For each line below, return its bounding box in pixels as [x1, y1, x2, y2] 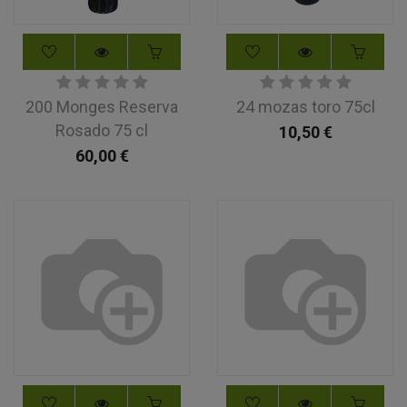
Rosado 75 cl [55, 121, 148, 140]
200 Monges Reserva [25, 97, 178, 116]
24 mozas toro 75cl [235, 97, 375, 116]
